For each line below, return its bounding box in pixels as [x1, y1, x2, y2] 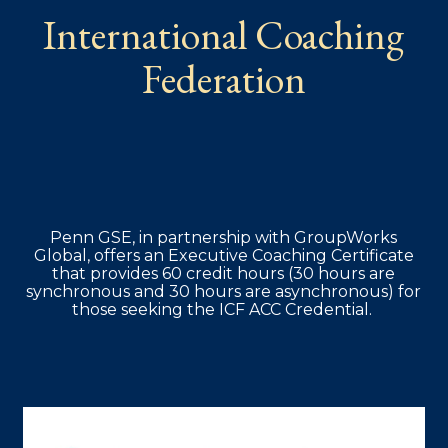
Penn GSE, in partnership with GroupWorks [50, 227, 398, 247]
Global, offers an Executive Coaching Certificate [33, 245, 414, 265]
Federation [141, 52, 306, 105]
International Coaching [43, 8, 405, 61]
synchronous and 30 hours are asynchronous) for [26, 281, 422, 301]
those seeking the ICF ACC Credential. [71, 299, 376, 319]
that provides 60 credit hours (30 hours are [52, 263, 396, 283]
